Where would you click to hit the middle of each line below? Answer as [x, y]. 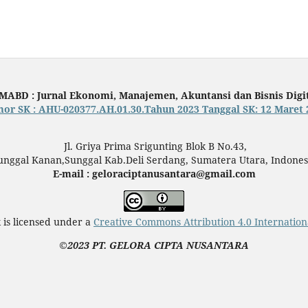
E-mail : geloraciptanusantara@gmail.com [154, 174]
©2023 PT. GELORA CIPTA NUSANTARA [154, 245]
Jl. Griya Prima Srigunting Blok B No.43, [154, 146]
